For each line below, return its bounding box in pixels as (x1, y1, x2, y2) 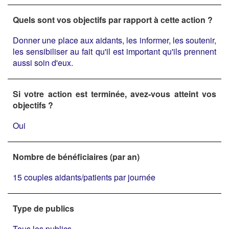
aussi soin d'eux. (13, 56, 73, 68)
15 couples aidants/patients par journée (13, 171, 155, 183)
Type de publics (13, 202, 74, 214)
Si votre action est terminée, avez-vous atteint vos (13, 87, 216, 100)
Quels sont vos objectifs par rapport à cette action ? (13, 13, 213, 26)
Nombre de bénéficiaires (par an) (13, 150, 140, 163)
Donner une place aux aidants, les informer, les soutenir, (13, 34, 216, 46)
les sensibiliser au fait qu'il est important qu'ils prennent (13, 45, 216, 57)
